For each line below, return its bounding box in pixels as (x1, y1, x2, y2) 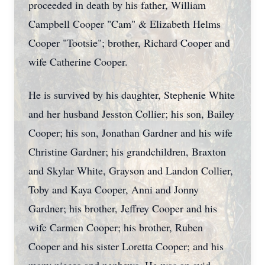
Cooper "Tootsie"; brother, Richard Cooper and (28, 35, 230, 50)
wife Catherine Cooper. (28, 54, 128, 69)
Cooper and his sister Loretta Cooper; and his (28, 239, 224, 253)
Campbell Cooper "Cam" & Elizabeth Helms (28, 17, 221, 31)
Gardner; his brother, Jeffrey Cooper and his (28, 201, 217, 215)
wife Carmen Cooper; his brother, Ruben (28, 220, 203, 234)
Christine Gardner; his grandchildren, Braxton (28, 144, 226, 159)
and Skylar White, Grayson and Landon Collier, (28, 163, 233, 177)
